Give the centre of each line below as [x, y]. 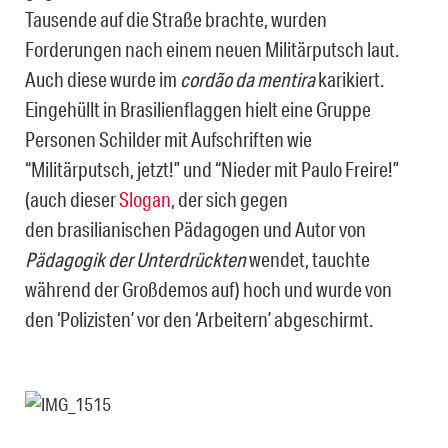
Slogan [145, 198]
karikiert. [349, 78]
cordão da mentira [247, 78]
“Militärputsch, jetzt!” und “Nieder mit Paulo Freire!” [212, 168]
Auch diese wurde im [102, 78]
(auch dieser [72, 198]
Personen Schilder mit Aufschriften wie [168, 138]
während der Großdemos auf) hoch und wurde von [208, 288]
